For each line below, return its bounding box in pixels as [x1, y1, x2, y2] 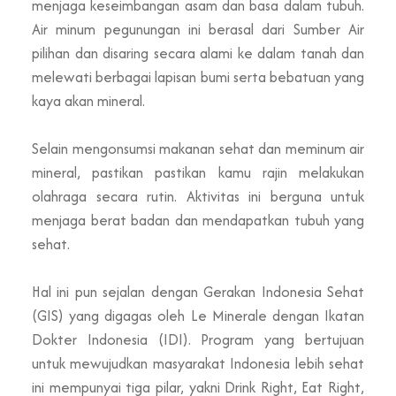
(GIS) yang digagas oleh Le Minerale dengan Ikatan [32, 304, 364, 326]
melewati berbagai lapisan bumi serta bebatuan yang [32, 65, 364, 88]
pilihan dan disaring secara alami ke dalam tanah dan [32, 42, 364, 64]
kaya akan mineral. [32, 89, 145, 111]
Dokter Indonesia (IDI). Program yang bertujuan [32, 328, 364, 350]
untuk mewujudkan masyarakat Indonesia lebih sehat [32, 352, 364, 374]
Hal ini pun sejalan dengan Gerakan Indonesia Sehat [32, 280, 364, 302]
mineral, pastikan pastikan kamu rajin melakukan [32, 161, 364, 183]
